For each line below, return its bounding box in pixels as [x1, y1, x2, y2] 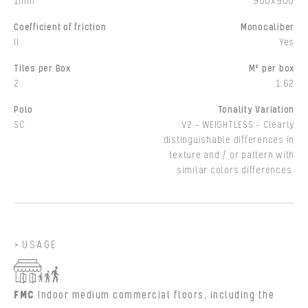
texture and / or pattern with [169, 150, 294, 162]
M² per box [248, 63, 294, 75]
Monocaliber [240, 22, 294, 34]
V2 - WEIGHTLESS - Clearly [181, 120, 294, 131]
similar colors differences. [176, 165, 294, 177]
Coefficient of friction [14, 22, 107, 34]
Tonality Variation [217, 104, 294, 116]
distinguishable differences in [163, 135, 294, 146]
